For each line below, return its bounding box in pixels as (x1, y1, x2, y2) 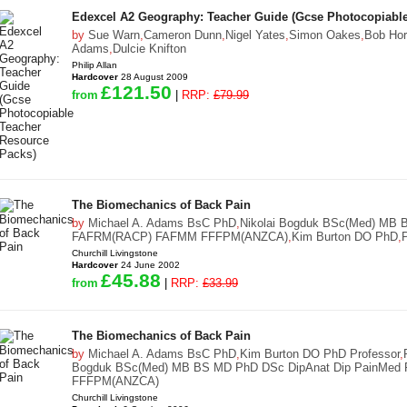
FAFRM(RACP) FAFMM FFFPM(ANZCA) (72, 230, 288, 243)
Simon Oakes (289, 28, 361, 42)
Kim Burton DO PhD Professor (240, 347, 400, 361)
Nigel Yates (225, 28, 285, 42)
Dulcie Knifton (113, 42, 186, 55)
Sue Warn (88, 28, 140, 42)
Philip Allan (72, 60, 117, 70)
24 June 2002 (118, 260, 180, 270)
